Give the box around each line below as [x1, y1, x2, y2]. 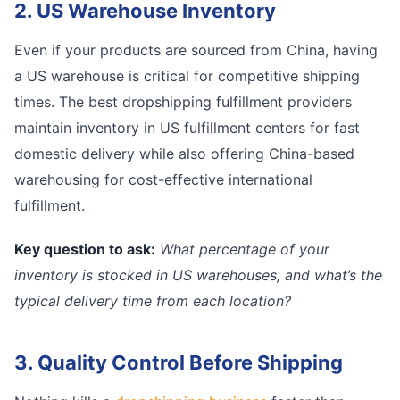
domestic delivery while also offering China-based [14, 145, 354, 162]
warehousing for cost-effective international [14, 171, 312, 188]
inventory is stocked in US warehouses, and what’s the [14, 266, 382, 284]
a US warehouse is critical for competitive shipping [14, 67, 360, 85]
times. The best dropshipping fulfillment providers [14, 93, 352, 111]
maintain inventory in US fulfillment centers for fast [14, 119, 360, 137]
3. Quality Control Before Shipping [14, 351, 343, 374]
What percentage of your [160, 240, 329, 258]
